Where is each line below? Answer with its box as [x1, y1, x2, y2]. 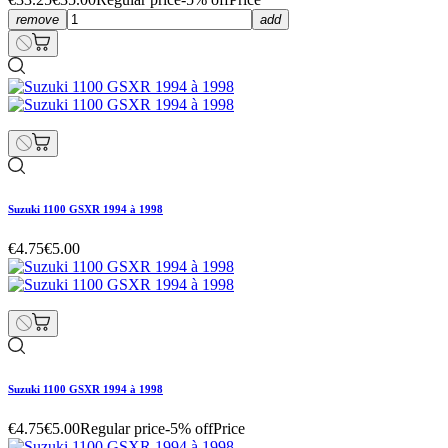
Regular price [80, 419, 165, 437]
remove [16, 11, 59, 27]
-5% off [165, 419, 213, 437]
